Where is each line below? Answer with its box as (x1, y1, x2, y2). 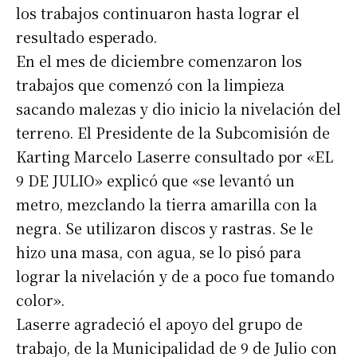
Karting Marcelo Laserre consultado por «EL (16, 146, 333, 167)
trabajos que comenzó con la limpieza (16, 74, 284, 96)
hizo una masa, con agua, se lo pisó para (16, 241, 301, 263)
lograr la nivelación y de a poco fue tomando (16, 265, 335, 287)
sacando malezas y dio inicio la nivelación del (16, 98, 341, 120)
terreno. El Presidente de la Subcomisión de (16, 122, 330, 143)
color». (16, 289, 65, 311)
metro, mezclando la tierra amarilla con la (16, 194, 317, 215)
